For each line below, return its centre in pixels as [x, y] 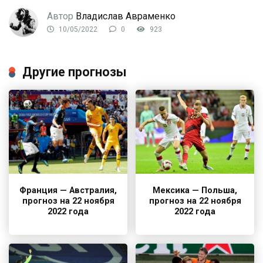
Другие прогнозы [74, 72]
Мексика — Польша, [195, 190]
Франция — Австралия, [68, 190]
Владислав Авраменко [126, 16]
